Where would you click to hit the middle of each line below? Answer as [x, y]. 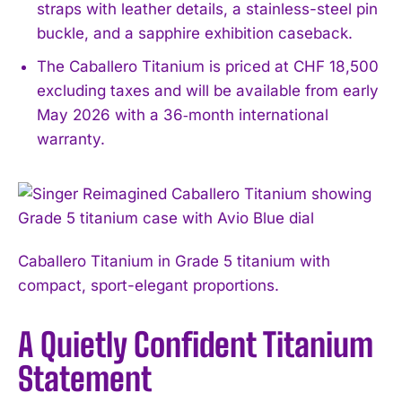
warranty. [71, 139]
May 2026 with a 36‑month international [183, 114]
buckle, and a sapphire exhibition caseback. [195, 33]
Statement [85, 379]
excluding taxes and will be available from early [208, 90]
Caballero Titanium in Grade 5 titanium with [174, 261]
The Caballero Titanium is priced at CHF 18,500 [208, 66]
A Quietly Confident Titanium [196, 345]
